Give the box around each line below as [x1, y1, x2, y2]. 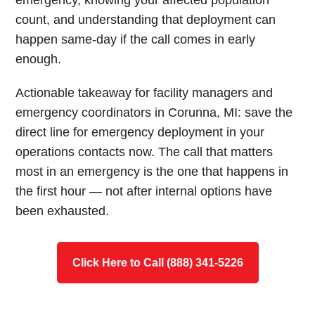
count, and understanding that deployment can [15, 13, 276, 27]
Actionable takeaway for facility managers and [15, 86, 274, 100]
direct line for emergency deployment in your [15, 125, 265, 139]
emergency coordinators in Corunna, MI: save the [15, 105, 293, 120]
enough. [15, 52, 62, 66]
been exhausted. [15, 204, 110, 218]
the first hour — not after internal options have [15, 184, 273, 198]
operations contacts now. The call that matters [15, 145, 274, 159]
